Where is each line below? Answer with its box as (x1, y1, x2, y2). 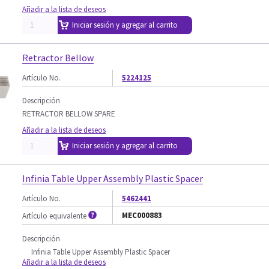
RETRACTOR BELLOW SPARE (22, 109, 115, 119)
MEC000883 (122, 210, 162, 220)
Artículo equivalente (22, 211, 86, 221)
